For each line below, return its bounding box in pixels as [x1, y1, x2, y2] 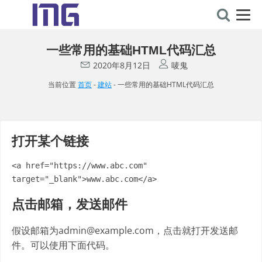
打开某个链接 [12, 134, 89, 149]
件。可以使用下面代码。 [12, 238, 115, 251]
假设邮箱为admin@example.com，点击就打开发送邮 [12, 223, 238, 237]
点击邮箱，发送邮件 [12, 196, 127, 212]
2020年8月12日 [92, 60, 150, 71]
